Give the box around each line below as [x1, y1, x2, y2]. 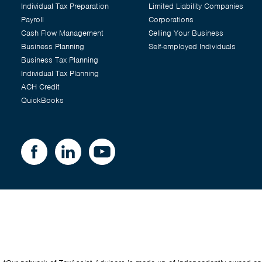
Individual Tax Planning [21, 68, 99, 78]
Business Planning [21, 41, 84, 51]
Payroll [21, 14, 44, 25]
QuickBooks [21, 95, 64, 105]
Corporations [149, 14, 194, 25]
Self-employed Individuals [149, 41, 236, 51]
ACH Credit [21, 81, 60, 92]
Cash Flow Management [21, 27, 104, 38]
